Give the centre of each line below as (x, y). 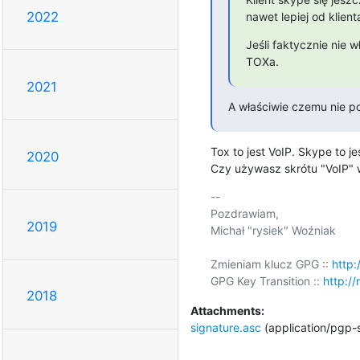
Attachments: (227, 310)
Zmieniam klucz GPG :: (271, 264)
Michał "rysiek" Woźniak (273, 230)
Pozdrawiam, (244, 213)
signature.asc (225, 327)
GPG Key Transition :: (266, 280)
